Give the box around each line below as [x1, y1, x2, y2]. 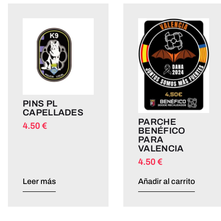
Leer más [23, 177, 56, 186]
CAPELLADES [23, 108, 84, 118]
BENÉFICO [138, 126, 185, 136]
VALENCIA [138, 144, 184, 154]
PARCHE [138, 117, 176, 127]
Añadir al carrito [138, 177, 195, 186]
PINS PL [23, 99, 58, 109]
